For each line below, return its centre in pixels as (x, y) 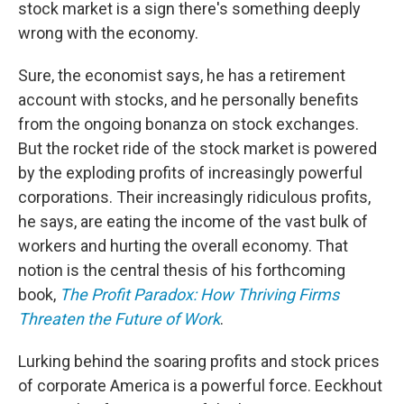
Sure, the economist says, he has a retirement (182, 75)
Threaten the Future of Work (119, 319)
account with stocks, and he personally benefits (188, 100)
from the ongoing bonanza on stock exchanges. (188, 124)
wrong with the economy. (108, 33)
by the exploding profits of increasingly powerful (190, 173)
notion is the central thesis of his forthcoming (182, 270)
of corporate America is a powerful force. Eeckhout (200, 386)
